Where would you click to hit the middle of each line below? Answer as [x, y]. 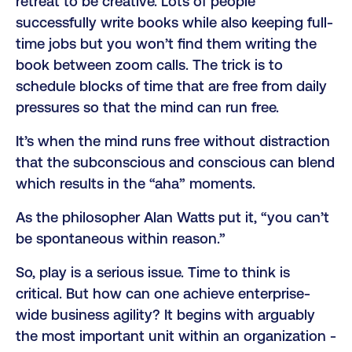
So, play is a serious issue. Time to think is [153, 272]
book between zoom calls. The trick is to [149, 64]
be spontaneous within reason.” [121, 238]
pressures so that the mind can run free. [147, 107]
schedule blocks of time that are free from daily [171, 86]
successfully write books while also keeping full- [174, 22]
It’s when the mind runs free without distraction [173, 141]
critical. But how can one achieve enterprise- [163, 293]
